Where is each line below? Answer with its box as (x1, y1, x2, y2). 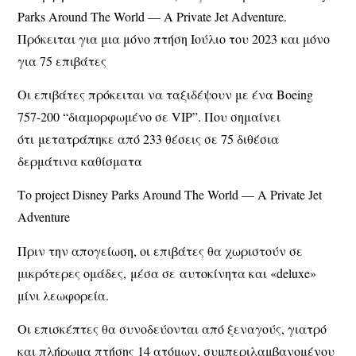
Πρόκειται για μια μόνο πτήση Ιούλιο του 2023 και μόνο (17, 29, 331, 47)
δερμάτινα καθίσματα (17, 152, 143, 169)
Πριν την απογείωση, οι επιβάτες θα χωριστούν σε (17, 242, 304, 259)
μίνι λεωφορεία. (17, 286, 110, 304)
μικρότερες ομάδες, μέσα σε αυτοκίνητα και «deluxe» (17, 264, 317, 281)
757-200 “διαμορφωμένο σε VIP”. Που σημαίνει (17, 107, 281, 125)
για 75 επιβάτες (17, 52, 107, 69)
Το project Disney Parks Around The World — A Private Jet (17, 186, 323, 203)
